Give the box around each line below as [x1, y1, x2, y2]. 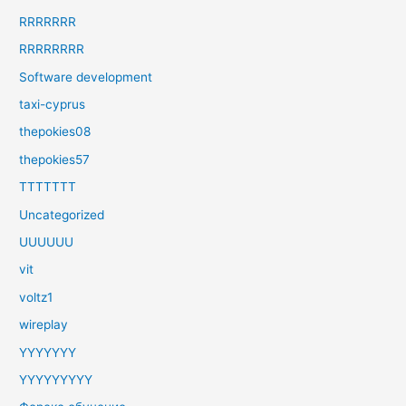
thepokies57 [19, 151, 91, 167]
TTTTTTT [19, 179, 77, 195]
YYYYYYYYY [19, 372, 93, 387]
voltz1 [19, 289, 53, 304]
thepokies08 [19, 124, 92, 140]
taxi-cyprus [19, 96, 86, 111]
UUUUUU [19, 234, 74, 249]
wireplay [19, 317, 69, 333]
